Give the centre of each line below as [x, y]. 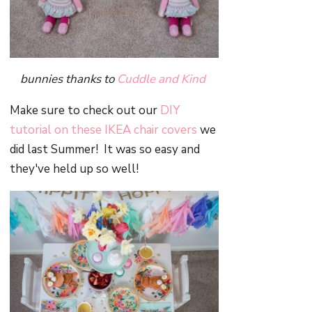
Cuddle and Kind [163, 79]
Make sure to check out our [85, 110]
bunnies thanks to [69, 79]
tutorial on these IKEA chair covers [104, 130]
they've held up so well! [75, 169]
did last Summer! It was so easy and [105, 149]
